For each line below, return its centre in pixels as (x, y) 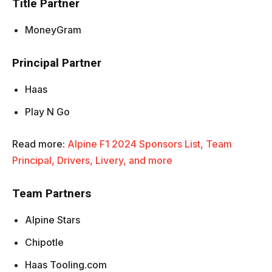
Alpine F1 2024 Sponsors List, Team (150, 144)
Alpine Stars (53, 220)
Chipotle (44, 243)
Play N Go (47, 112)
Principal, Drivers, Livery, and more (92, 161)
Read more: (40, 144)
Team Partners (52, 194)
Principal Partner (57, 63)
